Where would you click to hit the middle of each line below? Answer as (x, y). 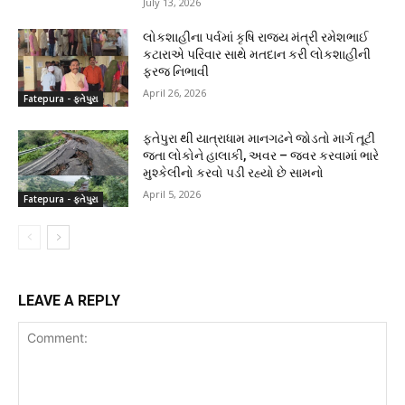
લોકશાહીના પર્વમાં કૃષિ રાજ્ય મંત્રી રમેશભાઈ (256, 38)
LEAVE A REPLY (69, 301)
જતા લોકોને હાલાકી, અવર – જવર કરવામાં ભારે (261, 155)
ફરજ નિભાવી (176, 72)
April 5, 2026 (172, 193)
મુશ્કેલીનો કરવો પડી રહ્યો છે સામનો (235, 172)
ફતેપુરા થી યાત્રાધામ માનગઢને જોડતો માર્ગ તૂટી (259, 138)
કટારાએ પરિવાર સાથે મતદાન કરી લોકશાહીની (257, 55)
